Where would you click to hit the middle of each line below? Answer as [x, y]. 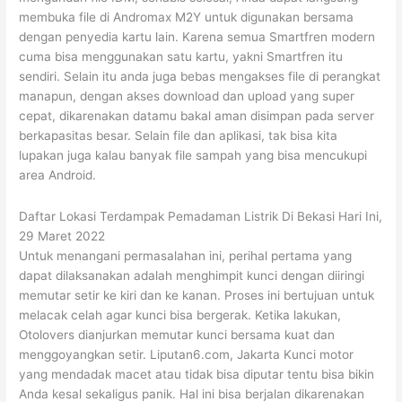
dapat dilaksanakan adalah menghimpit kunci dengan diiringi [192, 276]
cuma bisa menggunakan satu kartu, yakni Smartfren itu [181, 57]
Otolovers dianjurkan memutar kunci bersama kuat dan [177, 335]
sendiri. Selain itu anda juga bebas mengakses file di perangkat [200, 77]
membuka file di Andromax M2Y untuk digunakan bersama [187, 17]
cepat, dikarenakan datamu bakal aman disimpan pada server [197, 116]
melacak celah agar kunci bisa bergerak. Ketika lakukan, [180, 315]
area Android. [58, 175]
